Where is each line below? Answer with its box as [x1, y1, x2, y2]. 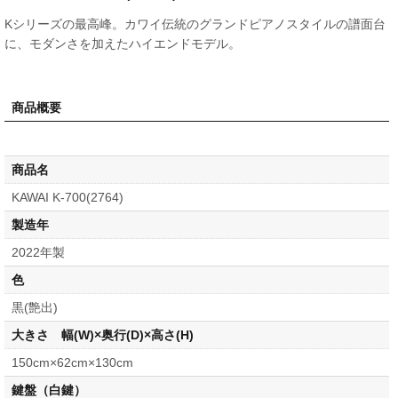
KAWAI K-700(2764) [12, 190, 123, 204]
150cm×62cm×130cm [12, 355, 133, 370]
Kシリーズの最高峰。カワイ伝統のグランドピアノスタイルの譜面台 [4, 17, 386, 31]
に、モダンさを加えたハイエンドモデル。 [4, 36, 241, 51]
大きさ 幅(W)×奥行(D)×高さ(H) [12, 328, 194, 342]
